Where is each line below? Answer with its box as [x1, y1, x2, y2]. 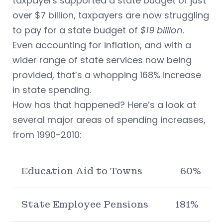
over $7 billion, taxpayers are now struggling [12, 9, 209, 22]
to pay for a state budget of [12, 24, 140, 37]
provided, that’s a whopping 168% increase [12, 69, 201, 82]
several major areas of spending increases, [12, 113, 206, 126]
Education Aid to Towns [21, 165, 142, 177]
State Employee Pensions [21, 199, 148, 211]
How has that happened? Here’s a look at [12, 99, 196, 111]
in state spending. [12, 84, 91, 97]
